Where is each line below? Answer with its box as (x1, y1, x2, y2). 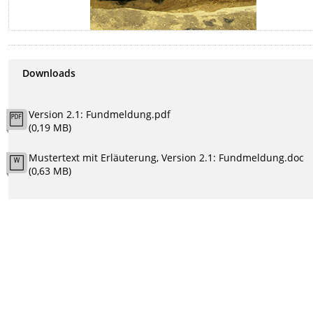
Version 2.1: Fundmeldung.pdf (29, 107, 171, 121)
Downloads (22, 66, 76, 80)
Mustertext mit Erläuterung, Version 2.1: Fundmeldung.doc (29, 150, 305, 164)
